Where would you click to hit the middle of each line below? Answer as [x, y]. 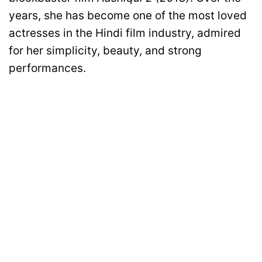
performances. [47, 68]
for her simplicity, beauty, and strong [105, 51]
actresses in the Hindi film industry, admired [125, 33]
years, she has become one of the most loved [128, 16]
